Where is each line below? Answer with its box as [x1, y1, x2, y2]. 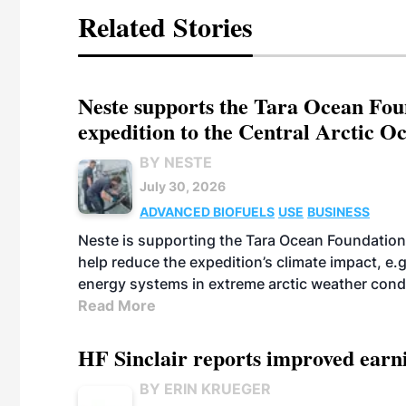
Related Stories [78, 6, 253, 46]
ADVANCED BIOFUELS [140, 204, 275, 219]
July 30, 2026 [140, 179, 226, 194]
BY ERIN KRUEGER [140, 380, 271, 398]
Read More [78, 296, 156, 314]
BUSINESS [307, 204, 370, 219]
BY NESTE [140, 153, 212, 171]
